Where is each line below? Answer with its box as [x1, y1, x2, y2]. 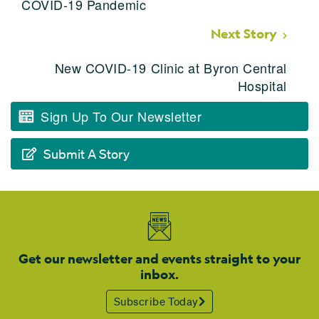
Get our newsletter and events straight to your [19, 250, 300, 267]
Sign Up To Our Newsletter [41, 106, 202, 125]
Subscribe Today [113, 293, 199, 308]
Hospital [237, 75, 287, 95]
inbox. [140, 266, 179, 283]
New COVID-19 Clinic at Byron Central [54, 58, 287, 77]
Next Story [211, 25, 277, 42]
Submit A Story [43, 145, 130, 162]
